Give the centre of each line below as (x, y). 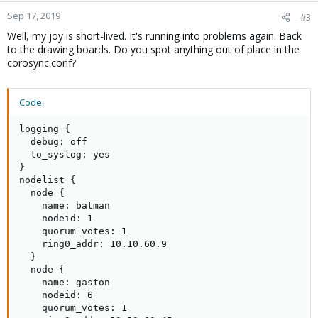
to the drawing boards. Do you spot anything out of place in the (153, 49)
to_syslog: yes (65, 154)
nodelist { (48, 180)
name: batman (65, 205)
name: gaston (65, 282)
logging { (45, 129)
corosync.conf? (42, 63)
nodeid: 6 (56, 295)
